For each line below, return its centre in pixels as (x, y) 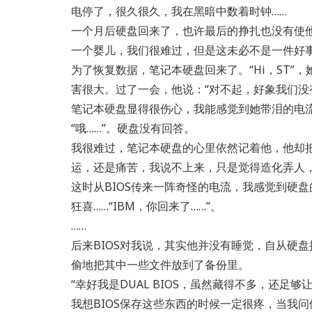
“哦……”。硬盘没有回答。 (133, 128)
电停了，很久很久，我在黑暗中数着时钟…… (179, 11)
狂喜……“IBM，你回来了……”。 (146, 206)
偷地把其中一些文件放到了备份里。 (160, 265)
